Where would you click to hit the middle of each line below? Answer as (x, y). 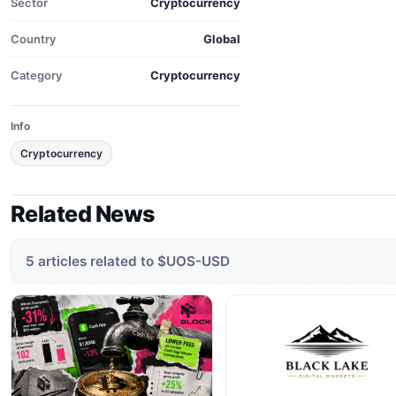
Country (33, 39)
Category (36, 75)
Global (222, 39)
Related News (83, 214)
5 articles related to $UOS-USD (128, 261)
